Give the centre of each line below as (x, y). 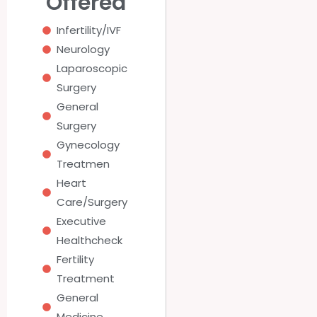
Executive (81, 221)
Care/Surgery (92, 202)
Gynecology (88, 145)
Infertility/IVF (89, 30)
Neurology (83, 50)
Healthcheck (90, 241)
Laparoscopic (92, 69)
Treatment (86, 279)
